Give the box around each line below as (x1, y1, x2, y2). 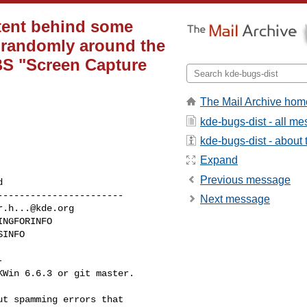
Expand (200, 154, 238, 167)
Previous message (200, 173, 291, 186)
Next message (200, 193, 270, 206)
